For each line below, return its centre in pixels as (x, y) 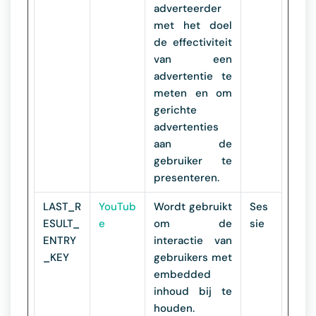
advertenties (186, 127)
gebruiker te (193, 161)
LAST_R (62, 207)
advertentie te (193, 76)
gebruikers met (193, 257)
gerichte (175, 110)
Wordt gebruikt (193, 207)
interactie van (193, 241)
